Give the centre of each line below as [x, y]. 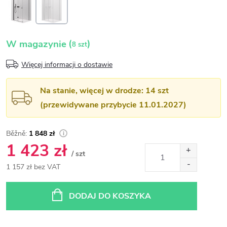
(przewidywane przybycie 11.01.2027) [113, 105]
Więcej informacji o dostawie [67, 65]
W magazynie [36, 44]
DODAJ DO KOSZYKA [110, 196]
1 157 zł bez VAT [33, 167]
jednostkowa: [27, 190]
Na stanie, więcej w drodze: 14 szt [104, 90]
